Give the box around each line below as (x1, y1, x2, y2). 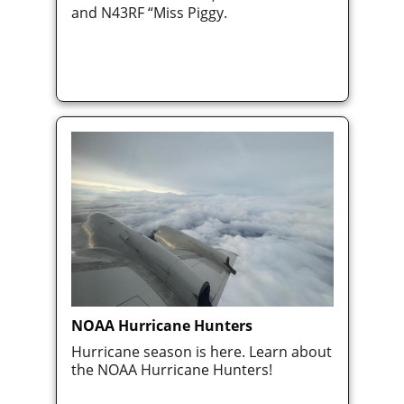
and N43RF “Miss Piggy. (70, 3, 227, 23)
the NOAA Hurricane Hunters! (70, 360, 272, 381)
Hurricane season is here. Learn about (70, 342, 332, 363)
